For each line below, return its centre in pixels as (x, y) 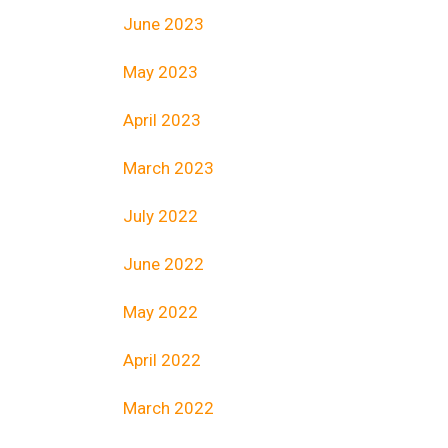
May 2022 (161, 312)
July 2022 (161, 216)
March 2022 (169, 408)
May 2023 (161, 72)
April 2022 (162, 360)
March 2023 (169, 168)
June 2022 (164, 264)
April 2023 (162, 120)
